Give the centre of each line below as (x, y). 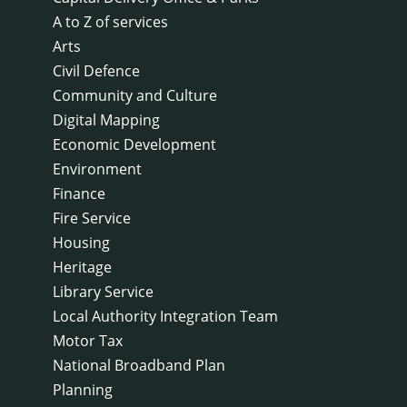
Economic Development (134, 144)
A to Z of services (110, 21)
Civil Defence (96, 70)
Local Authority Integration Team (165, 316)
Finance (79, 193)
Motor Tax (88, 340)
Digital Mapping (106, 119)
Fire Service (92, 218)
